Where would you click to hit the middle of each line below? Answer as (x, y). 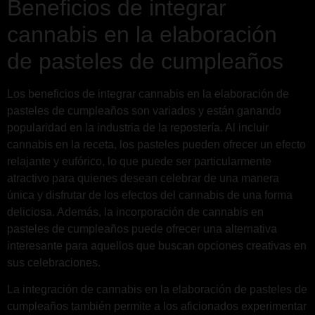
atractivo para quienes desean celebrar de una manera (143, 178)
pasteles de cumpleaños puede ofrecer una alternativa (142, 229)
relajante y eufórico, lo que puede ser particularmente (139, 161)
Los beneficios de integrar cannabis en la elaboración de (148, 94)
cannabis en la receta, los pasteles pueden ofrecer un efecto (156, 144)
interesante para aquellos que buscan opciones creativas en (157, 245)
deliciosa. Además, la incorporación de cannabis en (135, 212)
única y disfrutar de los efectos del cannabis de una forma (150, 195)
